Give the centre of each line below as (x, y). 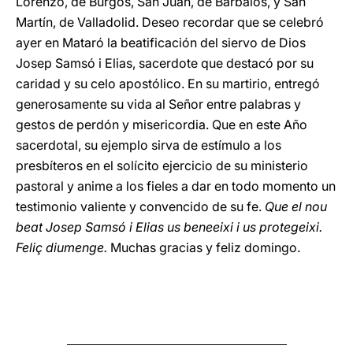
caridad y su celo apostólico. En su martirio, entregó (168, 84)
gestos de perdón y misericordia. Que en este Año (162, 124)
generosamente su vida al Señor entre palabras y (158, 104)
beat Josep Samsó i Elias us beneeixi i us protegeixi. (169, 227)
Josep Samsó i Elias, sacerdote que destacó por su (165, 63)
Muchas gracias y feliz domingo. (204, 247)
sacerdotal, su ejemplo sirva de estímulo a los (149, 145)
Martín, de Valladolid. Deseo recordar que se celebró (170, 22)
